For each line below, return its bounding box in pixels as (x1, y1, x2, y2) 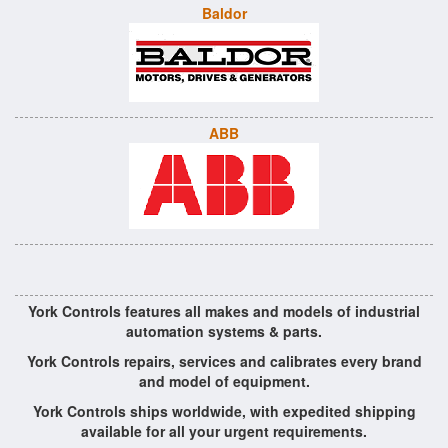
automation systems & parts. (126, 321, 322, 341)
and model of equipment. (138, 371, 310, 391)
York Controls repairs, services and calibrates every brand (26, 351, 422, 371)
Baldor (201, 3, 247, 23)
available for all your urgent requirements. (81, 421, 367, 441)
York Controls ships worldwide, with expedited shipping (32, 401, 416, 421)
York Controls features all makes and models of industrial (28, 301, 420, 321)
